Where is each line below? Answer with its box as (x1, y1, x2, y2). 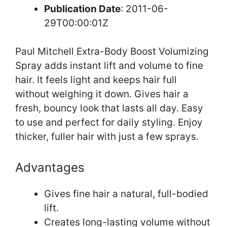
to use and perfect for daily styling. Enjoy (15, 117, 203, 129)
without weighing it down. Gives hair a (15, 88, 188, 100)
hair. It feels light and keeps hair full (15, 74, 177, 86)
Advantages (15, 160, 85, 175)
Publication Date (44, 3, 121, 15)
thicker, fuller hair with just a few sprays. (15, 131, 199, 143)
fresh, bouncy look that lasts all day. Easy (15, 102, 203, 115)
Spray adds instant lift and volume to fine (15, 60, 203, 72)
